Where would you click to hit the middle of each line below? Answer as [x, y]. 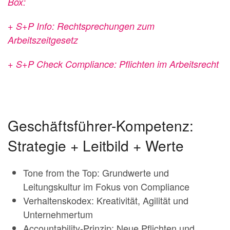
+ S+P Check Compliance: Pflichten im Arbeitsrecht [113, 64]
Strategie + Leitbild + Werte [96, 145]
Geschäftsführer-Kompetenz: [101, 125]
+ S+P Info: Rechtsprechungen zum [81, 26]
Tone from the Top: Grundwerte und [96, 172]
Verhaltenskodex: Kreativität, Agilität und [106, 200]
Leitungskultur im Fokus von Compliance [106, 186]
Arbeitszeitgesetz [43, 40]
